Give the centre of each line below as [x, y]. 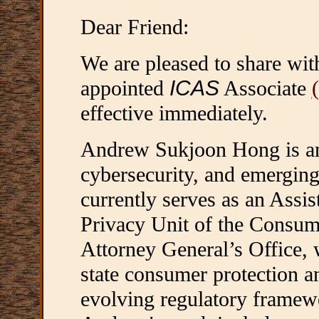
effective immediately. [174, 114]
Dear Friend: [134, 27]
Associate [265, 89]
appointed [125, 89]
